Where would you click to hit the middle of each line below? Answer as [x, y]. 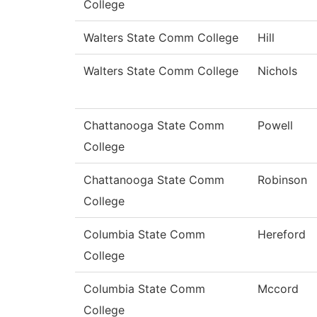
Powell [275, 126]
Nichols [277, 71]
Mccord [278, 289]
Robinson [282, 180]
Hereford [282, 235]
